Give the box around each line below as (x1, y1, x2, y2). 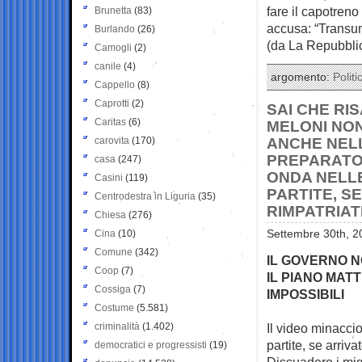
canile (95, 60, 121, 72)
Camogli (95, 41, 132, 53)
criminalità (95, 320, 140, 332)
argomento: (271, 70, 333, 83)
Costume (95, 301, 134, 314)
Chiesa (95, 208, 126, 221)
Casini (95, 171, 123, 183)
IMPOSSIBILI (267, 286, 344, 301)
